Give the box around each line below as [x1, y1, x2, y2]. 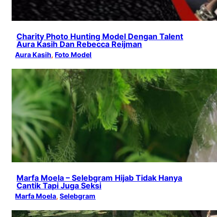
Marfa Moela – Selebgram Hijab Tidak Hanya [16, 173, 183, 183]
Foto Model [55, 50, 92, 59]
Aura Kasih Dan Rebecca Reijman [16, 39, 142, 49]
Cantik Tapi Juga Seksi [16, 181, 102, 190]
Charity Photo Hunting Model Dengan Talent [16, 31, 184, 42]
